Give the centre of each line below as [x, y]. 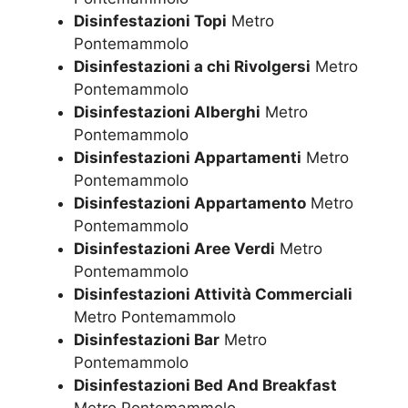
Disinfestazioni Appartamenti [188, 158]
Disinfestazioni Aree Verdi [174, 249]
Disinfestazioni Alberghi [167, 112]
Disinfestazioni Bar [147, 340]
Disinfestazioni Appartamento [190, 204]
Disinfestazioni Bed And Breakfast [205, 386]
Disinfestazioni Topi [150, 21]
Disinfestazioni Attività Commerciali [213, 295]
